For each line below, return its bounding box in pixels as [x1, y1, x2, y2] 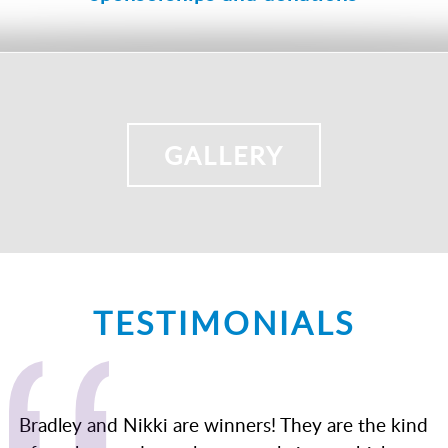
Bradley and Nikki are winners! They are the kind [19, 411, 429, 437]
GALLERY [163, 137, 284, 172]
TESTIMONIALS [93, 299, 355, 344]
